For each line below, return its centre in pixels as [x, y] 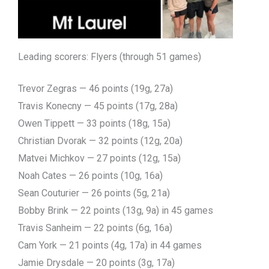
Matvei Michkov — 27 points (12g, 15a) [99, 158]
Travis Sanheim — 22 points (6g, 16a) [95, 228]
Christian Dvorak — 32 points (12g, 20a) [100, 141]
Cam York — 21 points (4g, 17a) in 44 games [110, 245]
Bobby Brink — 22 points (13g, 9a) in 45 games [116, 210]
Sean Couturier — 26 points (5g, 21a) [94, 193]
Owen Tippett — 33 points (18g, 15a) [94, 123]
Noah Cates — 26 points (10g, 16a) [90, 175]
